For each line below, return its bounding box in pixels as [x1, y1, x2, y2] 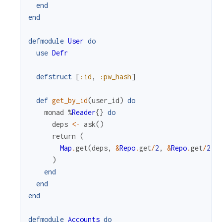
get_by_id [52, 96, 88, 105]
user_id [92, 96, 119, 105]
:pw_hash [100, 72, 131, 81]
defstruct [36, 72, 72, 81]
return [52, 132, 76, 141]
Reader [72, 108, 96, 117]
